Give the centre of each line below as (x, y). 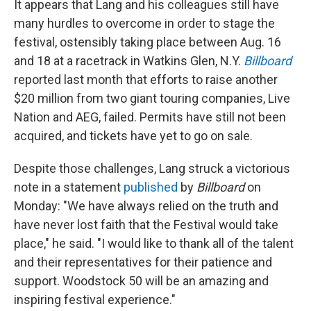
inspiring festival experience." (95, 300)
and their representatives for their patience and (143, 262)
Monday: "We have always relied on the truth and (146, 206)
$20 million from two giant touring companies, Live (152, 98)
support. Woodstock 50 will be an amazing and (141, 281)
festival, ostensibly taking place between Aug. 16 (148, 42)
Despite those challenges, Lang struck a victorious (152, 168)
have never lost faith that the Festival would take (146, 225)
